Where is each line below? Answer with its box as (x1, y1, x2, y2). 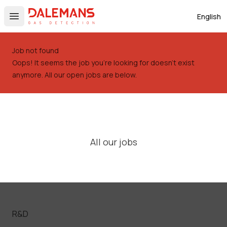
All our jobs (90, 136, 137, 148)
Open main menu (13, 16, 81, 27)
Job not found (12, 46, 59, 55)
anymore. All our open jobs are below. (12, 70, 137, 80)
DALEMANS (28, 8, 71, 19)
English (197, 11, 221, 21)
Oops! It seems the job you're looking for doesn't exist (12, 58, 195, 67)
